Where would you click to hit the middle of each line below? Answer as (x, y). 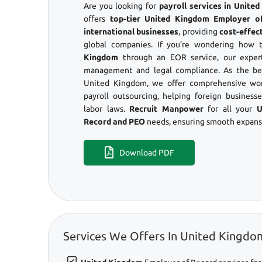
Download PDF (146, 152)
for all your (230, 108)
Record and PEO (114, 121)
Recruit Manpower (166, 108)
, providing (199, 31)
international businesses (131, 31)
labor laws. (106, 108)
